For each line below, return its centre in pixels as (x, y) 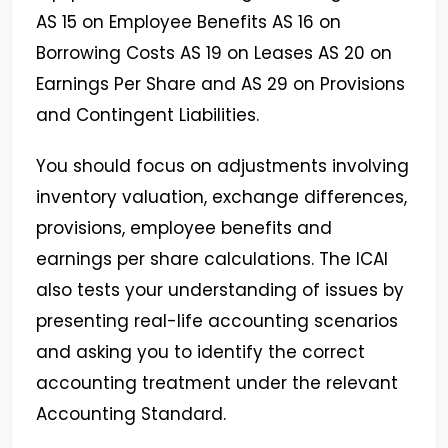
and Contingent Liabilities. (147, 115)
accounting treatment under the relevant (217, 383)
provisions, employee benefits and (184, 228)
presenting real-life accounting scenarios (217, 321)
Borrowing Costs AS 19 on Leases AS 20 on (214, 53)
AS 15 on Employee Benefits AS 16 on (188, 22)
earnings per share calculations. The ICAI (212, 259)
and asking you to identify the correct (200, 352)
